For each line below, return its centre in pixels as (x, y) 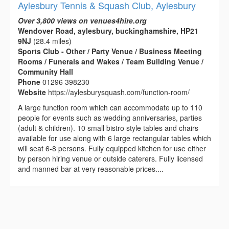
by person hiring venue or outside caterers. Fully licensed (110, 158)
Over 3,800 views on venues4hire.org (82, 20)
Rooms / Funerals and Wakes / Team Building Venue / (111, 61)
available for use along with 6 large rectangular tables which (114, 138)
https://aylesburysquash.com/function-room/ (119, 92)
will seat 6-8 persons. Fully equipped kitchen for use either (112, 148)
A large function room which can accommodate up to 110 (110, 107)
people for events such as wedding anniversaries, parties (110, 117)
